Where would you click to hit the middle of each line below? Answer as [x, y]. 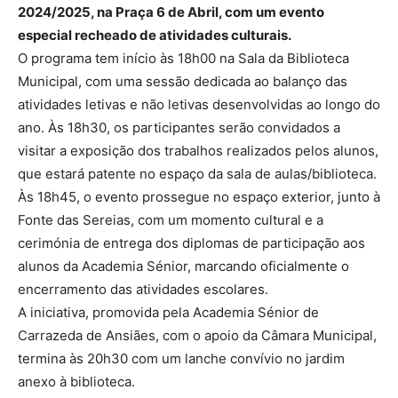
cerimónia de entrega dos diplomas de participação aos [191, 243]
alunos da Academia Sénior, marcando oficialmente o [183, 267]
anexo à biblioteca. [76, 382]
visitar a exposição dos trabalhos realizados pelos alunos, [198, 151]
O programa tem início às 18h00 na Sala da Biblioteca [183, 59]
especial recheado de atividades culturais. [155, 36]
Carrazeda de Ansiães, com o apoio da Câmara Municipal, [197, 336]
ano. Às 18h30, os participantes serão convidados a [179, 128]
